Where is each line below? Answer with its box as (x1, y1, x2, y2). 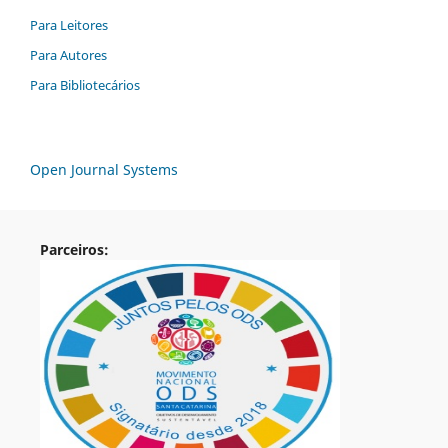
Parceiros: (39, 239, 109, 259)
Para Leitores (30, 15, 108, 34)
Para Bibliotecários (30, 75, 140, 94)
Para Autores (30, 45, 107, 64)
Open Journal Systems (30, 159, 178, 179)
